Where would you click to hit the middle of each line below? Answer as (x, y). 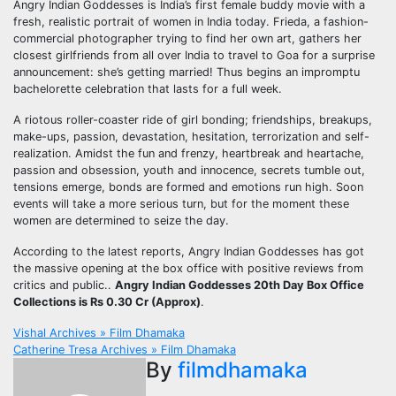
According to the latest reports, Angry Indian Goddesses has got (189, 251)
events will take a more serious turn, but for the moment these (181, 203)
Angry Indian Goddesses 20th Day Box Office (240, 285)
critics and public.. (64, 285)
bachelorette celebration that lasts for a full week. (148, 88)
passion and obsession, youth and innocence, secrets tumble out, (189, 170)
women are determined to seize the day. (121, 220)
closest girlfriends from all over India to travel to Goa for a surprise (194, 55)
